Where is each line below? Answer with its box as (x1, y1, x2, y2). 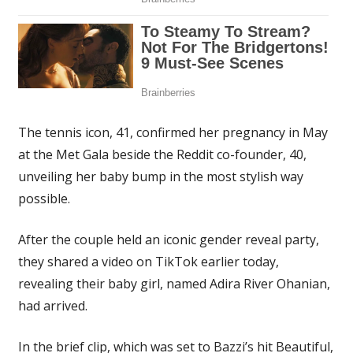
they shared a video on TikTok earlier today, (17, 252, 279, 270)
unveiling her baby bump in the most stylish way (17, 167, 303, 185)
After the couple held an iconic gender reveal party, (17, 230, 319, 248)
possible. (17, 189, 70, 207)
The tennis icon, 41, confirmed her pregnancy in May (17, 123, 328, 141)
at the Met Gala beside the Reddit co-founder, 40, (17, 145, 307, 163)
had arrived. (17, 296, 87, 314)
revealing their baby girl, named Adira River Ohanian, (17, 274, 330, 292)
